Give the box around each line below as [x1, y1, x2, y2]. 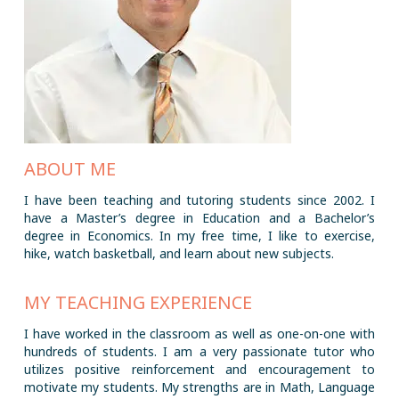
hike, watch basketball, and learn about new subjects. [23, 245, 334, 262]
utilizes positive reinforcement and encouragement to [23, 361, 376, 378]
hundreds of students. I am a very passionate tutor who [23, 343, 376, 360]
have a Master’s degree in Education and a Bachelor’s [23, 209, 376, 226]
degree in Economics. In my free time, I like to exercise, [23, 227, 376, 244]
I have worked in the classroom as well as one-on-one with [23, 325, 376, 342]
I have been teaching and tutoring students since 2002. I [23, 191, 376, 208]
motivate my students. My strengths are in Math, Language [23, 379, 376, 395]
